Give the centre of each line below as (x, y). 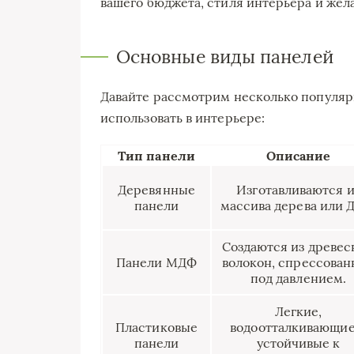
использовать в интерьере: (183, 117)
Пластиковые (156, 327)
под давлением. (298, 278)
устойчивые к (298, 343)
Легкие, (298, 311)
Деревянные (156, 189)
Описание (298, 155)
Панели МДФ (156, 262)
